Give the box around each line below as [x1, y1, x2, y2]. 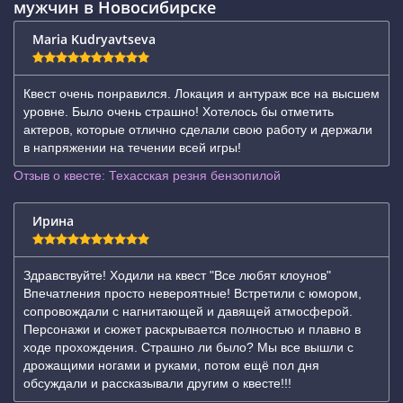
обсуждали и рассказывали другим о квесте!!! [23, 376, 291, 390]
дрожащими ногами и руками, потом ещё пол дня [23, 358, 319, 372]
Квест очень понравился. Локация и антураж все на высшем [23, 86, 380, 101]
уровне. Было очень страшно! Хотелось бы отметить [23, 104, 334, 119]
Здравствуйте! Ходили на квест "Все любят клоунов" [23, 268, 331, 282]
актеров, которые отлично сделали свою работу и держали [23, 122, 372, 137]
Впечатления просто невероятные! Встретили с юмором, [23, 286, 362, 300]
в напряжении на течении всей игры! [23, 140, 241, 155]
